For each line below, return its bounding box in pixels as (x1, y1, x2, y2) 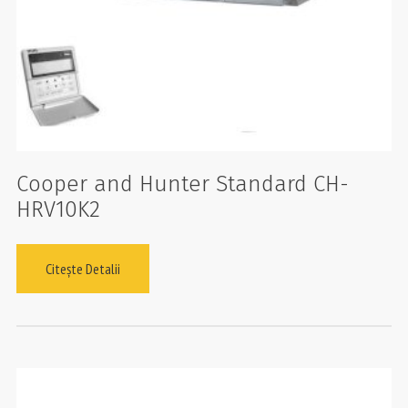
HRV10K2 (15, 197, 100, 223)
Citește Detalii (45, 260, 120, 279)
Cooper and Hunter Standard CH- (15, 171, 349, 198)
